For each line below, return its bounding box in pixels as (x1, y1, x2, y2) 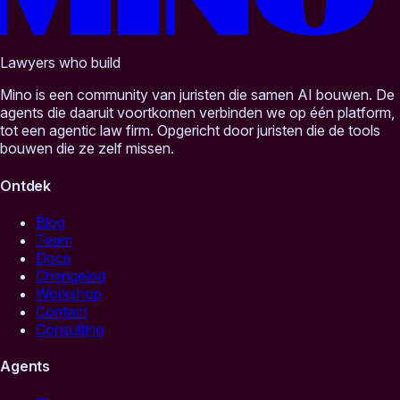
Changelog (36, 266, 105, 285)
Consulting (36, 320, 104, 338)
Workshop (36, 284, 102, 303)
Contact (36, 302, 87, 321)
